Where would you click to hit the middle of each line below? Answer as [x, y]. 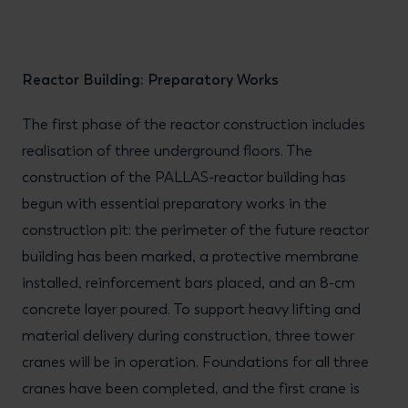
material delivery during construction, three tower [188, 336]
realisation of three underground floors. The [167, 151]
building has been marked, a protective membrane [190, 256]
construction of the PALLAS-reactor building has [184, 177]
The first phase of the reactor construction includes [194, 124]
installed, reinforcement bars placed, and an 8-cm [189, 283]
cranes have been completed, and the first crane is [191, 388]
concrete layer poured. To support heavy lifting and [191, 309]
